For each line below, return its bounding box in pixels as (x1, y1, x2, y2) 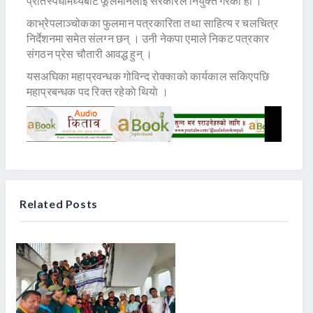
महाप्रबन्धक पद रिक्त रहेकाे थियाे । (27, 85, 168, 99)
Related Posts (20, 196, 98, 210)
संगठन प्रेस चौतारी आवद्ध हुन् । (27, 47, 153, 61)
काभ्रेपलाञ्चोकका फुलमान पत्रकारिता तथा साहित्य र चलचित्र (27, 16, 279, 30)
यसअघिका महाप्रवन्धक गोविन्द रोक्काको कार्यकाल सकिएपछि (27, 69, 269, 83)
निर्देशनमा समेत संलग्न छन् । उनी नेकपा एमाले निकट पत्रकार (27, 31, 269, 45)
